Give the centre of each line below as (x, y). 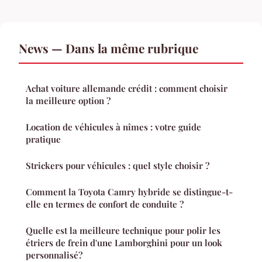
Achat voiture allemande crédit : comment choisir (127, 88)
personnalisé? (54, 255)
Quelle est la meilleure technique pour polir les (123, 230)
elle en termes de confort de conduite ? (105, 204)
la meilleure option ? (68, 100)
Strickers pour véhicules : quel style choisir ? (118, 165)
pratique (43, 139)
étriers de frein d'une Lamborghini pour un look (124, 242)
